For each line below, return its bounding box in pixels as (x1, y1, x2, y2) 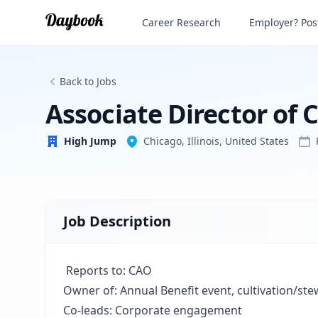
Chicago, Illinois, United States (143, 134, 289, 148)
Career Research (142, 16, 221, 29)
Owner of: (63, 283, 117, 298)
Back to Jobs (60, 75, 116, 88)
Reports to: (66, 263, 126, 278)
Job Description (63, 212, 171, 231)
